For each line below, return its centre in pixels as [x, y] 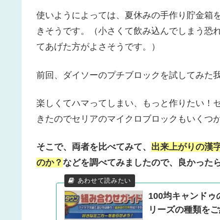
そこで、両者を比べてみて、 [94, 147]
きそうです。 [63, 31]
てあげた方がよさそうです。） [98, 47]
